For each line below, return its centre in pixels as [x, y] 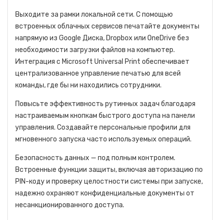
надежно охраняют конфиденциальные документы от [105, 193]
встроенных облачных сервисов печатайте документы [107, 26]
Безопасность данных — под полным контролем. [95, 158]
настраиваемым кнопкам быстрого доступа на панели [105, 115]
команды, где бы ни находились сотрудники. [88, 85]
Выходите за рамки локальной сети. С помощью [94, 14]
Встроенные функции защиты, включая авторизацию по [109, 169]
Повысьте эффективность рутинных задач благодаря [105, 104]
